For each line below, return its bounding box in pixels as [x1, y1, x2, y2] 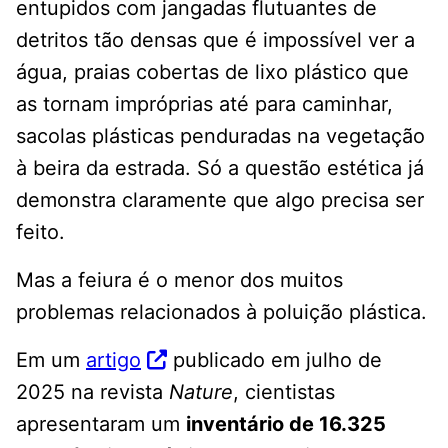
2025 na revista [16, 380, 169, 405]
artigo [86, 348, 141, 373]
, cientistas [233, 380, 335, 405]
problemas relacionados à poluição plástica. [16, 300, 427, 325]
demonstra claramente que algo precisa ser [16, 188, 424, 213]
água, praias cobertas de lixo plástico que [16, 60, 409, 85]
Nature [169, 380, 233, 405]
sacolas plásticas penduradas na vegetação [16, 124, 425, 149]
